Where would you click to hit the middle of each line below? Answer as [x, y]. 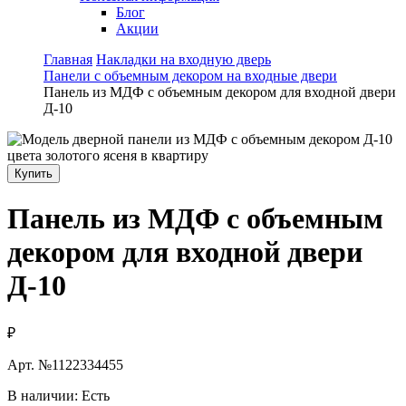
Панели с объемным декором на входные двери [190, 76]
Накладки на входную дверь [184, 59]
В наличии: [44, 395]
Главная [68, 59]
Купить [34, 174]
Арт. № [29, 364]
